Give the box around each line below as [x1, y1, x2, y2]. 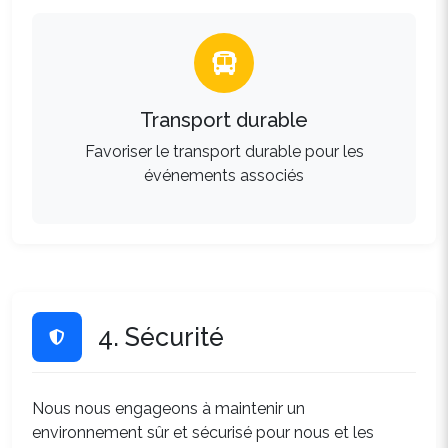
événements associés [144, 166, 304, 185]
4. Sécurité [98, 322, 224, 352]
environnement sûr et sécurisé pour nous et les [32, 423, 374, 442]
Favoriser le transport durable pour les [84, 142, 364, 161]
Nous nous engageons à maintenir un [32, 399, 305, 418]
